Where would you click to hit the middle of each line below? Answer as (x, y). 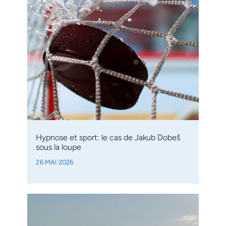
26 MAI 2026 (55, 162)
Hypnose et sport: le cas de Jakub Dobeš (108, 137)
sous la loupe (59, 147)
